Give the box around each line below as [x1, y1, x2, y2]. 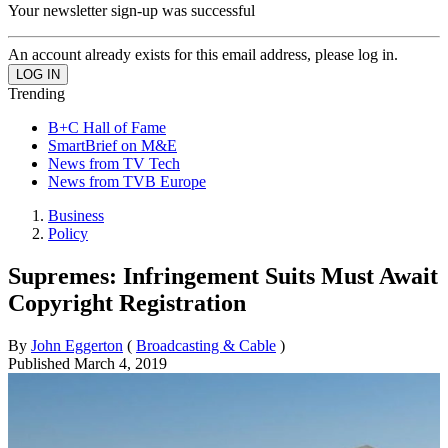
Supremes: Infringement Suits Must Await [8, 262, 438, 289]
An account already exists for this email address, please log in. [8, 45, 398, 63]
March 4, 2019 [74, 354, 167, 372]
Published [8, 354, 74, 372]
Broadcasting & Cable [136, 336, 276, 354]
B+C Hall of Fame [48, 118, 166, 136]
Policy [48, 224, 88, 242]
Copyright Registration [8, 289, 246, 316]
